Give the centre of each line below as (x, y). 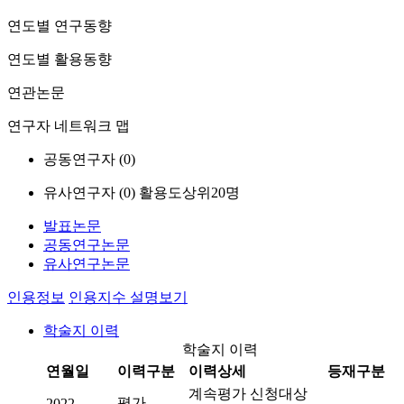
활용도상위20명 (189, 193)
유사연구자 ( (83, 193)
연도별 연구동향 (60, 26)
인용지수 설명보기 (128, 297)
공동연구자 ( (83, 159)
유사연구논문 (87, 264)
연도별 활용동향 (60, 59)
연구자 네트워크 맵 (69, 126)
